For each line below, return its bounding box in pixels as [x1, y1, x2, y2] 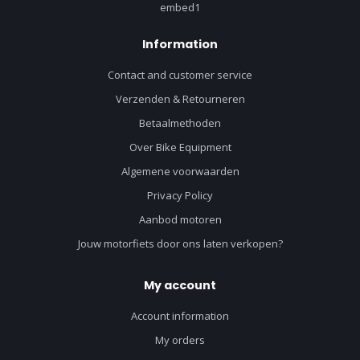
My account [144, 277, 216, 294]
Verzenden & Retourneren [115, 92, 245, 107]
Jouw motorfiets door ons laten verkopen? [77, 236, 283, 252]
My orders [155, 333, 205, 348]
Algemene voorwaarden [121, 164, 239, 179]
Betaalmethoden [139, 116, 221, 131]
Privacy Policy [147, 188, 213, 203]
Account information [131, 309, 229, 324]
